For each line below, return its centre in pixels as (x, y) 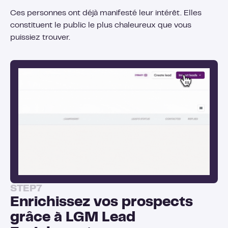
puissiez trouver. (40, 37)
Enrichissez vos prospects (102, 203)
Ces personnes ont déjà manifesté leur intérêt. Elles (106, 13)
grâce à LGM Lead (73, 218)
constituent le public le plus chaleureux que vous (101, 25)
